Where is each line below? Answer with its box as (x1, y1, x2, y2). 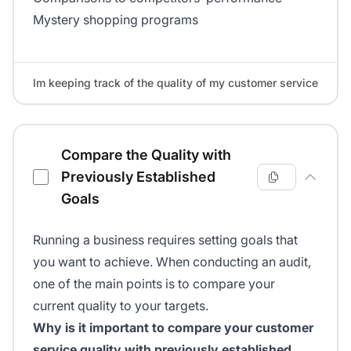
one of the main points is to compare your (33, 276, 275, 292)
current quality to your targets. (33, 298, 208, 314)
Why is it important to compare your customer (33, 320, 313, 336)
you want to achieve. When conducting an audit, (33, 254, 311, 270)
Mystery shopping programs (33, 12, 198, 28)
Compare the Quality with (61, 147, 231, 164)
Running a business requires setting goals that (33, 232, 298, 248)
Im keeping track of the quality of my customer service (33, 76, 318, 90)
